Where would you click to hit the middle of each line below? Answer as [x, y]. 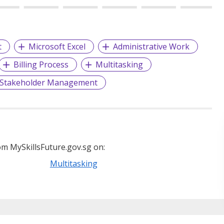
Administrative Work [151, 46]
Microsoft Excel [57, 46]
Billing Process [41, 64]
